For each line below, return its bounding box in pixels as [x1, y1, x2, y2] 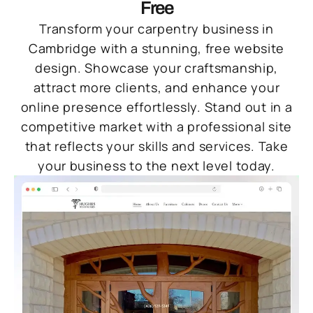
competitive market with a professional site [20, 118, 293, 136]
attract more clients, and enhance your [33, 79, 280, 96]
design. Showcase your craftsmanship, [34, 59, 279, 77]
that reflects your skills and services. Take [24, 138, 289, 155]
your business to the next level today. [38, 157, 275, 175]
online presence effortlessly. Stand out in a [20, 99, 293, 116]
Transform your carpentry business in [39, 20, 274, 38]
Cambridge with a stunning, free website [28, 40, 285, 57]
